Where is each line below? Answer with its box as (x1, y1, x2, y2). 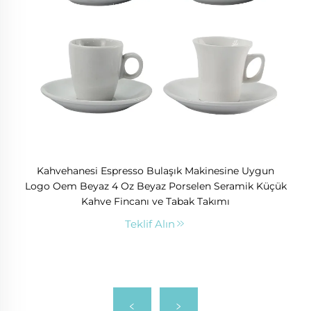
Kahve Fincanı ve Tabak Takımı (81, 195, 230, 208)
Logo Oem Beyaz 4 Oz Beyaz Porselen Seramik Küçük (24, 180, 287, 193)
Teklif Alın (125, 217, 175, 231)
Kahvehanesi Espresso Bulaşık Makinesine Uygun (37, 165, 274, 178)
